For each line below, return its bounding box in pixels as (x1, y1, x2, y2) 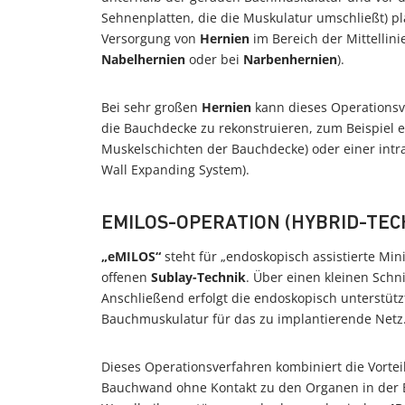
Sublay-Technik (151, 268, 246, 286)
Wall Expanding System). (101, 161, 250, 178)
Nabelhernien (101, 51, 185, 68)
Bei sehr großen (101, 99, 202, 116)
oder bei (185, 51, 243, 68)
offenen (101, 268, 151, 286)
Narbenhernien (243, 51, 337, 68)
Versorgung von (101, 30, 200, 47)
